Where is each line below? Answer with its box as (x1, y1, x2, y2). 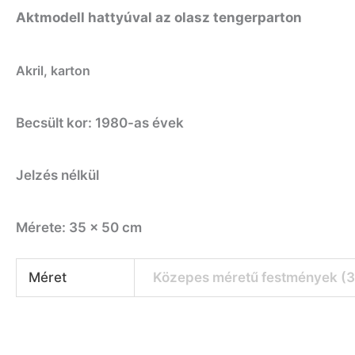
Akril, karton (16, 62, 90, 78)
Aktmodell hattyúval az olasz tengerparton (16, 10, 302, 26)
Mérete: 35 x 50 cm (16, 219, 142, 236)
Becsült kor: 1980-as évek (16, 114, 184, 131)
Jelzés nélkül (16, 167, 99, 184)
